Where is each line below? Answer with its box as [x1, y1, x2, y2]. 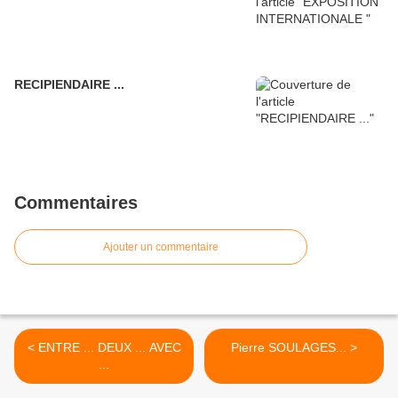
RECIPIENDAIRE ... [14, 77, 124, 92]
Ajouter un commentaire [103, 241, 219, 254]
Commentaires [14, 193, 138, 213]
